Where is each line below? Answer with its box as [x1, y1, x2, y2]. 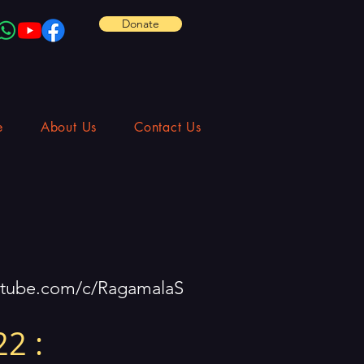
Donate [122, 16, 159, 31]
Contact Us [134, 118, 202, 136]
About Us [40, 118, 97, 136]
